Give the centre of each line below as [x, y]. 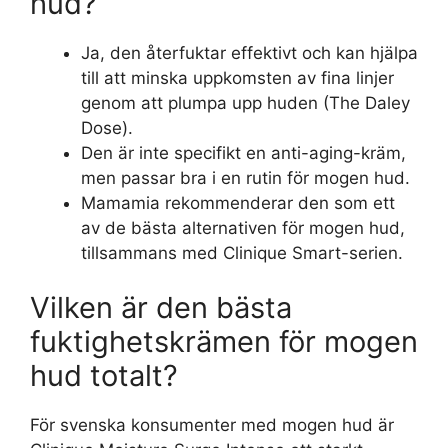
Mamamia [120, 202]
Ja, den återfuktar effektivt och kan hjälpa [249, 52]
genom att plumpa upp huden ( [205, 102]
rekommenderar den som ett [277, 202]
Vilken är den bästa [161, 307]
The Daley [369, 102]
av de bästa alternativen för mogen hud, [243, 227]
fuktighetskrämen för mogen [224, 341]
